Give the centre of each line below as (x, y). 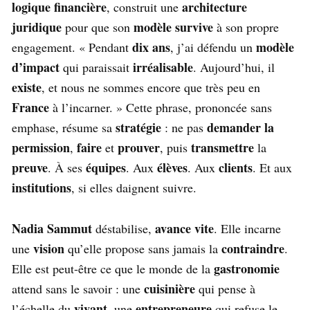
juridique (37, 27)
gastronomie (247, 268)
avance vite (184, 228)
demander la (240, 127)
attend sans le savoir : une (78, 288)
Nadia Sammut (52, 228)
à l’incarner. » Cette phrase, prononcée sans (161, 107)
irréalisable (163, 67)
